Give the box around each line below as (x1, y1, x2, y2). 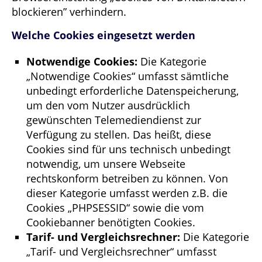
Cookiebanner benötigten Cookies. (26, 215, 195, 229)
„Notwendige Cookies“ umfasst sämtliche (26, 68, 229, 83)
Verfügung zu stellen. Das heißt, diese (26, 127, 211, 142)
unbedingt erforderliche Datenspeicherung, (26, 83, 239, 98)
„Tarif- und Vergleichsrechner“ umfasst (26, 244, 216, 258)
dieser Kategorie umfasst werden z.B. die (26, 185, 227, 200)
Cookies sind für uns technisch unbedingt (26, 142, 230, 156)
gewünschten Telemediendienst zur (26, 112, 201, 127)
